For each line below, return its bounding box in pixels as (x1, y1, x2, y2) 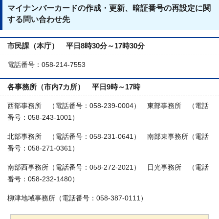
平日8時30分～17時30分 (66, 41, 145, 50)
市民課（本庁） (7, 41, 66, 50)
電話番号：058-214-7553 (7, 61, 86, 68)
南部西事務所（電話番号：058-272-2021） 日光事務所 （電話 (7, 163, 209, 171)
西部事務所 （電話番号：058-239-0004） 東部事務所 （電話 (7, 102, 209, 109)
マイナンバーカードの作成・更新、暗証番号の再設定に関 (7, 3, 211, 12)
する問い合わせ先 (7, 15, 70, 23)
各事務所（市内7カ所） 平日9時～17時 (7, 82, 140, 91)
